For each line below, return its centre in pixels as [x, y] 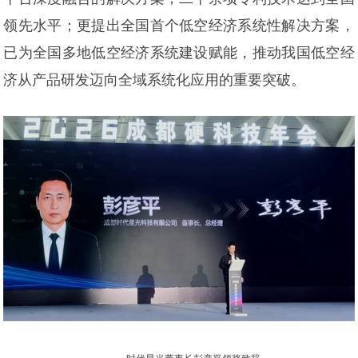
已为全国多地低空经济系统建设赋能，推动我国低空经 [179, 53]
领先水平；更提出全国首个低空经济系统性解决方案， [179, 26]
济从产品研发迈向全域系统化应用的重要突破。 [155, 80]
